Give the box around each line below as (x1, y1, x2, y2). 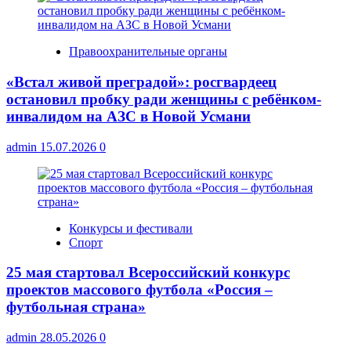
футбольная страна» (6, 299, 146, 316)
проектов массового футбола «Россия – (6, 281, 273, 299)
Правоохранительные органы (69, 45, 227, 59)
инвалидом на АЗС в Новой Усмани (6, 108, 251, 125)
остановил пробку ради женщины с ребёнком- (6, 91, 321, 108)
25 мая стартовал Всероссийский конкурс (6, 264, 290, 281)
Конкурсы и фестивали (69, 221, 193, 235)
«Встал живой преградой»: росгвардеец (6, 74, 277, 91)
